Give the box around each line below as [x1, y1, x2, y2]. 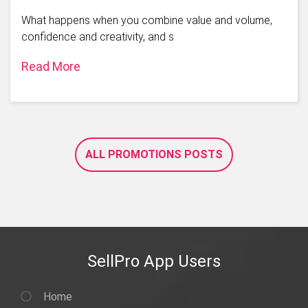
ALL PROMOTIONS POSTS [85, 148, 223, 162]
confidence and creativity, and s [21, 30, 174, 44]
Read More [21, 59, 80, 74]
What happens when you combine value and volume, [21, 14, 272, 27]
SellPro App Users [87, 252, 221, 272]
